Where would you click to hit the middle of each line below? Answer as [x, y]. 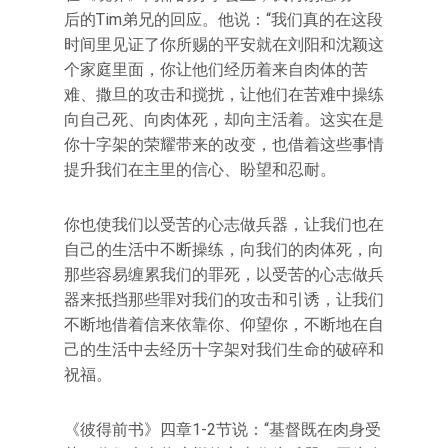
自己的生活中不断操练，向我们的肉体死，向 [224, 249]
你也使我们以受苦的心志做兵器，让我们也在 [224, 224]
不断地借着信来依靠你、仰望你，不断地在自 [224, 324]
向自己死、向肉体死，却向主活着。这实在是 [224, 119]
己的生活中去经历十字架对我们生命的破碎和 [224, 349]
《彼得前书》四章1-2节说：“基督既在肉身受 [222, 429]
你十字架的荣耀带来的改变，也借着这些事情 [224, 144]
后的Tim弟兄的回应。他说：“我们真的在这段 [223, 19]
